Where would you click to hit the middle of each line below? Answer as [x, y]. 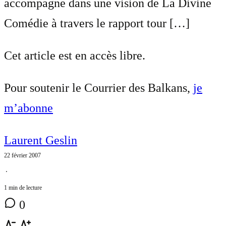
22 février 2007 [22, 156]
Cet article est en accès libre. [75, 56]
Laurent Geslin [41, 140]
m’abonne [29, 108]
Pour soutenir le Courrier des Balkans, [99, 88]
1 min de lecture [23, 188]
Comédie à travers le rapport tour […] [97, 23]
